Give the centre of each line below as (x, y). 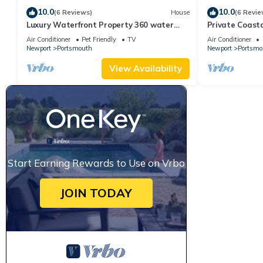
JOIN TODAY (96, 193)
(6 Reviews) (73, 13)
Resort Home (232, 35)
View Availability (145, 68)
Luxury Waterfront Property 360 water (100, 24)
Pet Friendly (99, 39)
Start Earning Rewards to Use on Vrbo (96, 163)
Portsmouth (75, 48)
